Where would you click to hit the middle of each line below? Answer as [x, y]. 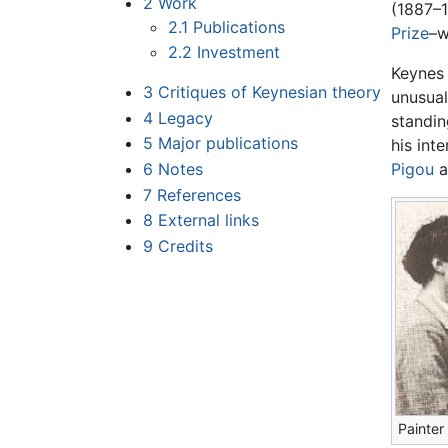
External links [208, 220]
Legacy [185, 117]
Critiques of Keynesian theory [269, 92]
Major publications [227, 143]
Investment [239, 52]
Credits [185, 245]
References [198, 194]
